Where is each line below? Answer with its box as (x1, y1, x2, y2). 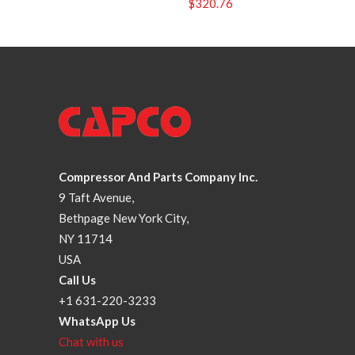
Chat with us (59, 334, 124, 349)
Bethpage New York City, (59, 211, 189, 225)
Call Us (59, 273, 96, 287)
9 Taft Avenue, (59, 190, 134, 204)
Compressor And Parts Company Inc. (59, 170, 258, 184)
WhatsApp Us (59, 314, 136, 328)
